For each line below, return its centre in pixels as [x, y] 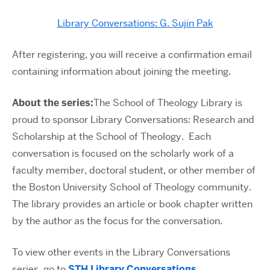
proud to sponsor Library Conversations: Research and [133, 120]
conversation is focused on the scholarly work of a [123, 153]
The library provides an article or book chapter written [132, 204]
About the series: [53, 103]
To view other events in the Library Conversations [121, 252]
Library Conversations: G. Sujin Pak [135, 23]
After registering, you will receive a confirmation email [132, 55]
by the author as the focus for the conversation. [117, 221]
